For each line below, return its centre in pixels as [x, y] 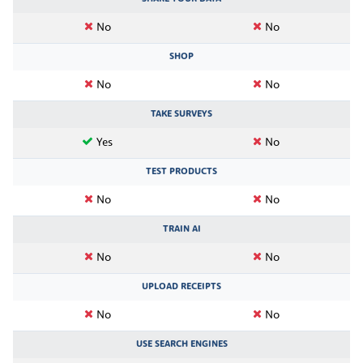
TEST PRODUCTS [181, 171]
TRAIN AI [181, 229]
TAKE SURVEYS [181, 114]
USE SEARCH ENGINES [181, 344]
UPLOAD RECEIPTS [181, 286]
